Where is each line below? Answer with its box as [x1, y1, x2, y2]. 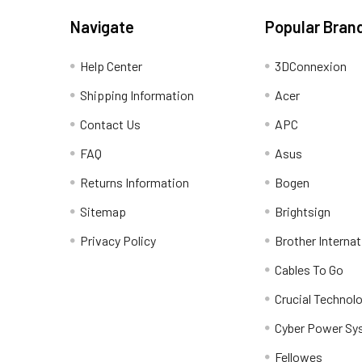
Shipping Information [80, 86, 194, 103]
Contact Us [80, 116, 141, 132]
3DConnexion [275, 57, 347, 74]
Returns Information [80, 174, 189, 190]
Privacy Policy [80, 232, 156, 248]
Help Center [80, 57, 142, 74]
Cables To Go [275, 261, 344, 277]
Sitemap [80, 203, 126, 219]
